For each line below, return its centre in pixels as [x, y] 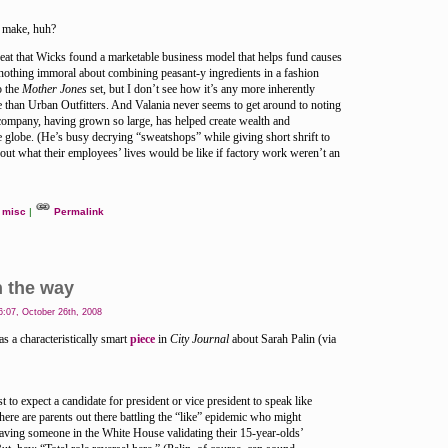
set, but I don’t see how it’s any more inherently [201, 89]
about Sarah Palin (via [282, 339]
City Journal [199, 339]
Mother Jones [54, 89]
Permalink [79, 211]
